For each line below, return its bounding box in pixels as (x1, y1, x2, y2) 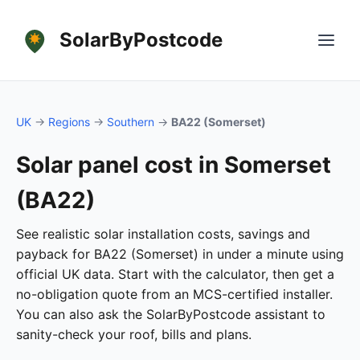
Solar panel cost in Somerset (16, 151, 331, 178)
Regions (48, 115, 90, 129)
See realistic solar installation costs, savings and (16, 226, 310, 242)
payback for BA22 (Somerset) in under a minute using (16, 246, 344, 262)
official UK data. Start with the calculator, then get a (16, 266, 334, 282)
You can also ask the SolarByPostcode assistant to (16, 306, 325, 322)
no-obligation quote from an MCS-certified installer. (16, 286, 333, 302)
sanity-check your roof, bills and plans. (16, 326, 252, 342)
